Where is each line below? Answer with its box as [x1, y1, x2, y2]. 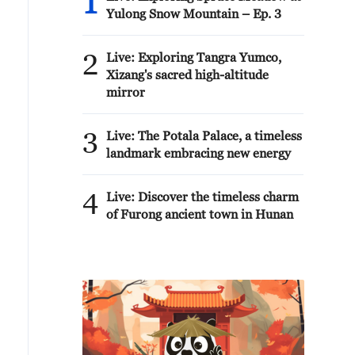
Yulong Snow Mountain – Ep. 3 [106, 6, 281, 21]
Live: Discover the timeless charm [106, 189, 299, 204]
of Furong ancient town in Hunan [106, 207, 293, 221]
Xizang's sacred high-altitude [106, 67, 269, 82]
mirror [106, 85, 145, 99]
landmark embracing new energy [106, 146, 291, 160]
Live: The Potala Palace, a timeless [106, 128, 302, 143]
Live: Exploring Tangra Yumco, [106, 50, 281, 64]
